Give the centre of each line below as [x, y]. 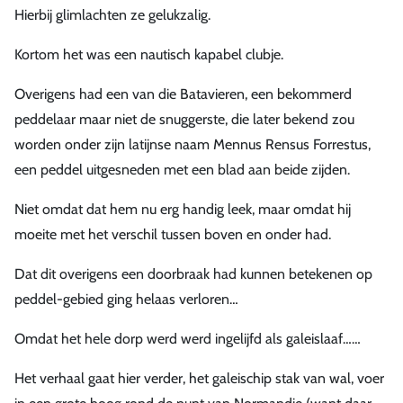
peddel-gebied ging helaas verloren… [126, 299]
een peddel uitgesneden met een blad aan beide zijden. [182, 169]
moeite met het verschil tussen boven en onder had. [173, 234]
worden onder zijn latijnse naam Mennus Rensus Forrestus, [193, 144]
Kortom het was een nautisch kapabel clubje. [149, 54]
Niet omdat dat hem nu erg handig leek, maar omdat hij [183, 209]
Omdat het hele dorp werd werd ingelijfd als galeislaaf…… [188, 338]
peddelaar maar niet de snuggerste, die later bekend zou [184, 119]
